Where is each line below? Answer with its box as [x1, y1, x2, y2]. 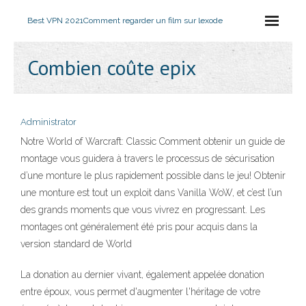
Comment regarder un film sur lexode [83, 16, 223, 25]
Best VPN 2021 [27, 16, 83, 25]
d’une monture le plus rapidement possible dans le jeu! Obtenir [20, 170, 286, 181]
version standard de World [20, 238, 132, 249]
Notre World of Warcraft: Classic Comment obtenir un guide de [20, 136, 285, 147]
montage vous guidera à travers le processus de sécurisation [20, 153, 275, 164]
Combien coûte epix [27, 54, 196, 81]
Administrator [20, 117, 76, 127]
